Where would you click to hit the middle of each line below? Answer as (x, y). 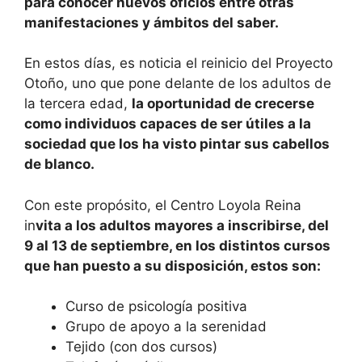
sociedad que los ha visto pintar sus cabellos (177, 144)
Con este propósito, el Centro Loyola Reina (163, 205)
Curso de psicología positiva (158, 307)
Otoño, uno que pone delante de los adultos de (178, 84)
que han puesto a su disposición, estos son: (173, 265)
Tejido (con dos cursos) (141, 347)
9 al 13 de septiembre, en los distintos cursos (177, 245)
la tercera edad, (78, 104)
